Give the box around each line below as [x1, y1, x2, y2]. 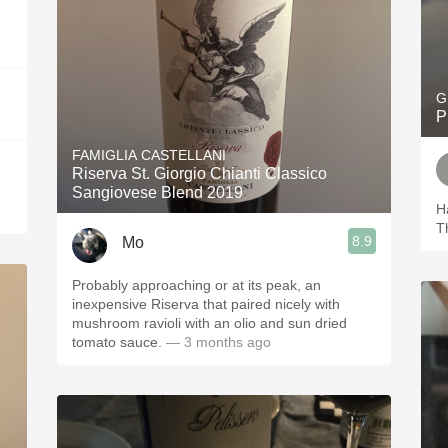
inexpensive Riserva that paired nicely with [72, 296, 340, 312]
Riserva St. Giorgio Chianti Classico [72, 165, 327, 182]
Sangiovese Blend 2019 [72, 184, 243, 201]
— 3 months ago [166, 334, 271, 350]
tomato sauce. [72, 334, 166, 350]
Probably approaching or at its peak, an [72, 277, 321, 293]
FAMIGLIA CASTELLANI [72, 147, 226, 163]
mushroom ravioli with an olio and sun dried [72, 315, 347, 331]
